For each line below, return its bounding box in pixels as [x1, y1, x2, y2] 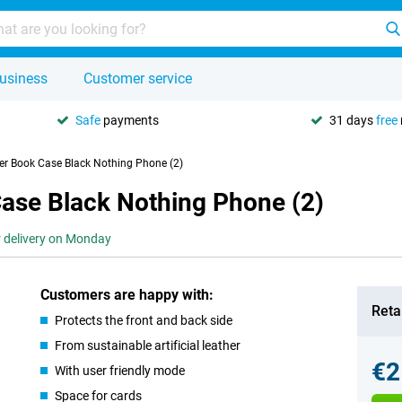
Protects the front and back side [55, 313, 233, 328]
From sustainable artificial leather [55, 338, 241, 353]
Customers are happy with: [40, 286, 214, 303]
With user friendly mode [55, 363, 186, 378]
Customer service [83, 70, 192, 87]
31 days [329, 112, 376, 127]
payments [100, 112, 159, 127]
